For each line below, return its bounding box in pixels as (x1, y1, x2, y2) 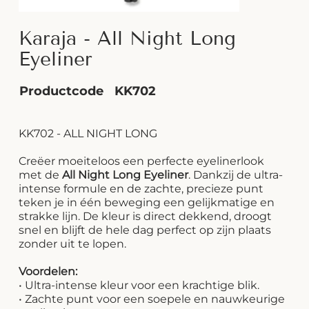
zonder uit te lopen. (19, 237, 127, 251)
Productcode (19, 83, 103, 99)
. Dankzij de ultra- (188, 168, 283, 182)
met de (19, 168, 63, 182)
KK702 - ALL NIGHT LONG (19, 127, 161, 141)
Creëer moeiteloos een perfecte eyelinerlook (19, 154, 265, 168)
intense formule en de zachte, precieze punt (19, 182, 264, 196)
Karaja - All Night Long (19, 27, 237, 50)
